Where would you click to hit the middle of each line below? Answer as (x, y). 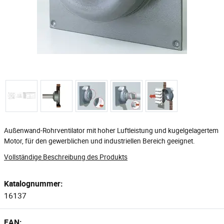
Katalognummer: (33, 183)
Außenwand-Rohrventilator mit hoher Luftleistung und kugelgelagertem (111, 130)
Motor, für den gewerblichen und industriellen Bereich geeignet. (99, 141)
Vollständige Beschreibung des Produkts (66, 157)
